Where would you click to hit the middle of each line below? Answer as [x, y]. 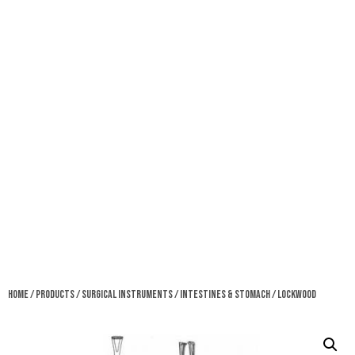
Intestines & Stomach [225, 294]
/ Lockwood [293, 294]
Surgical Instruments [127, 294]
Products [55, 294]
